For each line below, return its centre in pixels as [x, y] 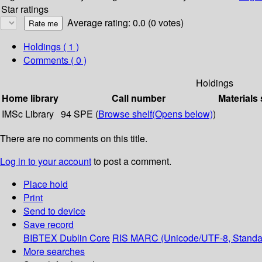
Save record [49, 225]
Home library [30, 98]
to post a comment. [131, 161]
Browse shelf [125, 114]
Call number [138, 98]
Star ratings [25, 9]
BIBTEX [40, 238]
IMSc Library [28, 114]
